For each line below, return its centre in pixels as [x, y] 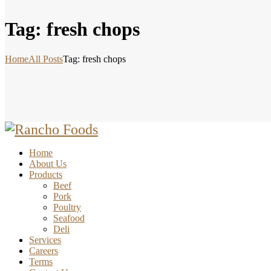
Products [46, 174]
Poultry [67, 207]
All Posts [46, 59]
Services [45, 240]
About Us [48, 163]
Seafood [69, 218]
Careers [44, 250]
